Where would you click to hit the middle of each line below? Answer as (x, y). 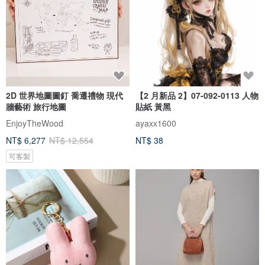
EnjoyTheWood (35, 123)
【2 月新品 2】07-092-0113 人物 (197, 95)
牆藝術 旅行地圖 (36, 106)
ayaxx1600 (156, 123)
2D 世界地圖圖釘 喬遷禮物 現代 (64, 95)
